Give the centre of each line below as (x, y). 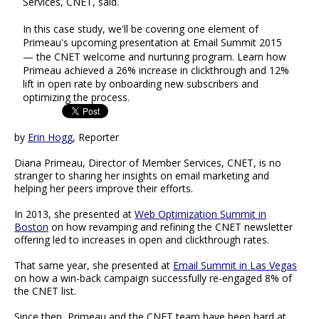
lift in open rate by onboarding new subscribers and (141, 84)
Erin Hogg (50, 137)
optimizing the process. (76, 98)
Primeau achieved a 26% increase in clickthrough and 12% (156, 70)
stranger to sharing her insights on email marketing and (142, 176)
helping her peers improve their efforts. (104, 189)
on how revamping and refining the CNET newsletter (171, 227)
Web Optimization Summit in (200, 214)
